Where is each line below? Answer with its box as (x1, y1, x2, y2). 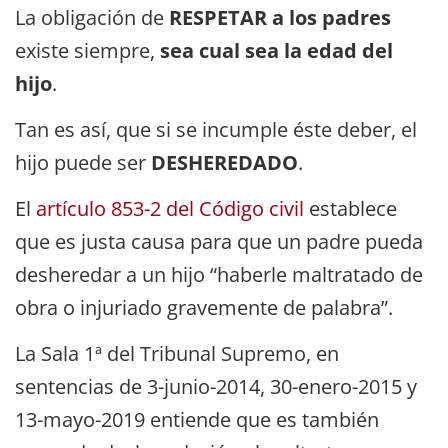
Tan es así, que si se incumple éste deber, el (15, 115, 417, 143)
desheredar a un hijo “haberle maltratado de (15, 260, 423, 288)
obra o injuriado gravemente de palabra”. (15, 293, 393, 321)
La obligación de (15, 3, 169, 31)
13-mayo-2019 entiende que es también (15, 405, 379, 433)
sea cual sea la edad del (160, 36, 393, 64)
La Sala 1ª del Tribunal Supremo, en (15, 339, 339, 367)
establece (304, 194, 397, 222)
